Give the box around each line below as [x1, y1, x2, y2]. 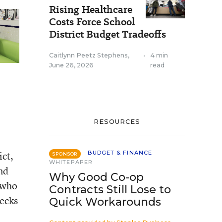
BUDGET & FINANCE [88, 149, 153, 156]
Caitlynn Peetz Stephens [49, 52, 128, 59]
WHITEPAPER [49, 159, 93, 166]
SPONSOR [53, 151, 78, 157]
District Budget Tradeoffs [49, 27, 166, 41]
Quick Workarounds [49, 195, 161, 209]
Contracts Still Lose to [49, 183, 171, 196]
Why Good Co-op [49, 170, 144, 184]
